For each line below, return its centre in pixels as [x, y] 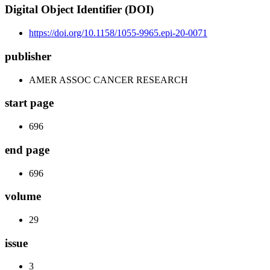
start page [29, 103]
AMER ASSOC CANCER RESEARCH [108, 80]
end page [27, 149]
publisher [28, 56]
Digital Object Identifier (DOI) [79, 10]
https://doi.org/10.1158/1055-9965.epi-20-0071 [118, 33]
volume [23, 196]
